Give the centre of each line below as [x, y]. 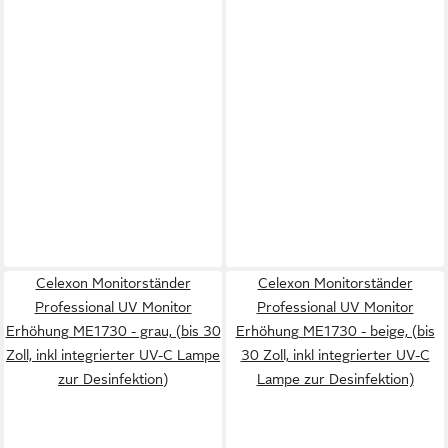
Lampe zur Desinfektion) [335, 379]
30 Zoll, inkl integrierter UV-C [335, 355]
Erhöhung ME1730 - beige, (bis [335, 331]
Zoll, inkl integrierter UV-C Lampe [113, 355]
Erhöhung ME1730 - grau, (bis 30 [113, 331]
